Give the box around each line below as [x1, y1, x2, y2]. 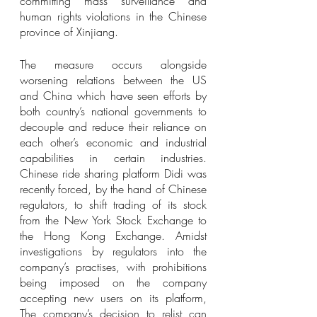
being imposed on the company [20, 275, 207, 290]
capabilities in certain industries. [20, 150, 207, 166]
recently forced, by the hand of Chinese [20, 181, 207, 197]
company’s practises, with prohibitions [20, 259, 207, 275]
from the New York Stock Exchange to [20, 212, 207, 228]
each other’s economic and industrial [20, 134, 207, 150]
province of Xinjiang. [20, 24, 122, 40]
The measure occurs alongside [20, 57, 207, 72]
